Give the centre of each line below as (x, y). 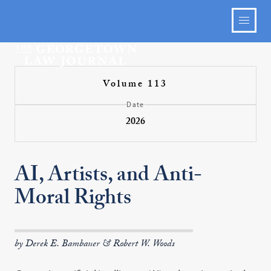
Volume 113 (135, 85)
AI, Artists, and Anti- (109, 177)
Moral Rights (73, 200)
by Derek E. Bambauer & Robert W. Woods (95, 245)
